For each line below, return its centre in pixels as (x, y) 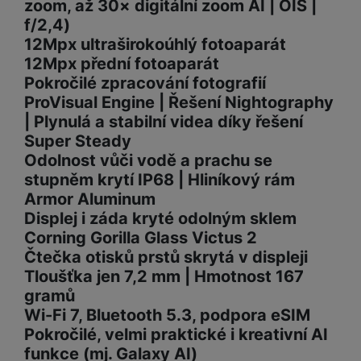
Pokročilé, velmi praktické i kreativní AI (176, 335)
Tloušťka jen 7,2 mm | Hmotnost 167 (164, 277)
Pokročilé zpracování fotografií (145, 83)
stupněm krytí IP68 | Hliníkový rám (160, 180)
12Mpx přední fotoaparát (122, 64)
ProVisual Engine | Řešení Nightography (179, 103)
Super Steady (78, 141)
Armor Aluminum (90, 199)
